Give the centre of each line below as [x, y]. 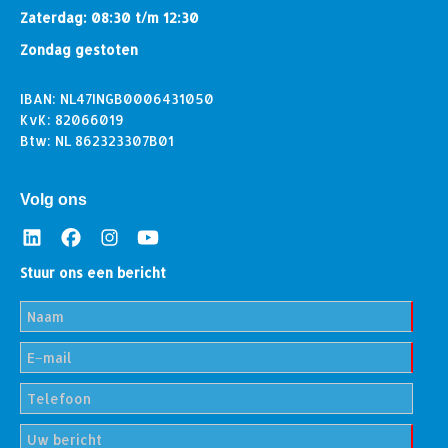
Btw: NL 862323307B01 [97, 141]
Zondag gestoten [79, 50]
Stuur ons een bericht [93, 273]
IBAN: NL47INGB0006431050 [117, 99]
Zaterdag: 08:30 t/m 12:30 [109, 18]
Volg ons [53, 200]
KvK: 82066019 [72, 120]
